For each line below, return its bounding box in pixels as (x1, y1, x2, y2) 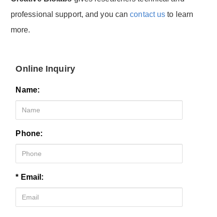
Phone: (15, 129, 43, 138)
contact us (130, 10, 166, 18)
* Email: (15, 172, 44, 181)
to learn (165, 10, 194, 18)
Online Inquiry (15, 63, 75, 74)
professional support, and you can (10, 10, 130, 18)
